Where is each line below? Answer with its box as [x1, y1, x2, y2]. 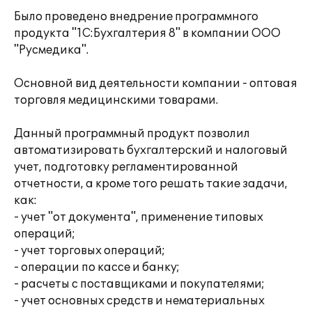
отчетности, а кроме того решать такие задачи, [14, 177, 288, 191]
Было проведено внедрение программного [14, 10, 258, 24]
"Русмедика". [14, 43, 88, 57]
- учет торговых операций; [14, 244, 165, 258]
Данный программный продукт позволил [14, 127, 250, 141]
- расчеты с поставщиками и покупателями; [14, 277, 265, 291]
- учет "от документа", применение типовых [14, 210, 263, 224]
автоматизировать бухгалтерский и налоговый [14, 143, 288, 157]
